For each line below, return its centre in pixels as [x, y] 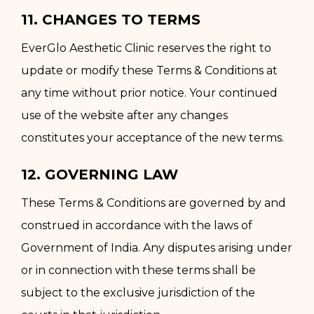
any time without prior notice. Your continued [149, 93]
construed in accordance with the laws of [137, 225]
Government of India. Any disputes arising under [157, 247]
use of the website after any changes [124, 115]
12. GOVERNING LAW [100, 174]
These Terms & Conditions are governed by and [153, 203]
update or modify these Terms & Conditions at [149, 70]
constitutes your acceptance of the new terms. [152, 137]
